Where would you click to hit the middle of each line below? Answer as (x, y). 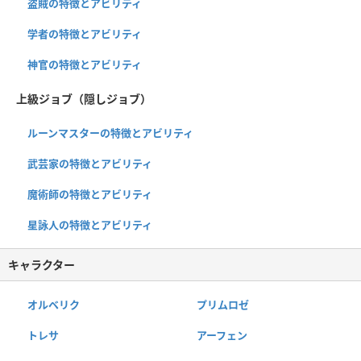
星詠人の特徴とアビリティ (90, 225)
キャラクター (41, 265)
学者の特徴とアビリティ (85, 34)
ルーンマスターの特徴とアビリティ (110, 133)
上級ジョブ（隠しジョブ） (84, 99)
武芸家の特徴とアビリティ (90, 164)
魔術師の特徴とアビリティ (90, 195)
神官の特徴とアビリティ (85, 65)
